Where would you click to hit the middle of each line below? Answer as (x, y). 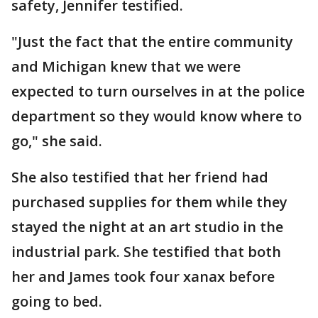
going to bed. (59, 301)
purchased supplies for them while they (149, 202)
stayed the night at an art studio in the (147, 227)
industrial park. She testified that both (146, 252)
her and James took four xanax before (143, 276)
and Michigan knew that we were (126, 66)
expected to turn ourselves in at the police (158, 91)
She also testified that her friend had (140, 177)
